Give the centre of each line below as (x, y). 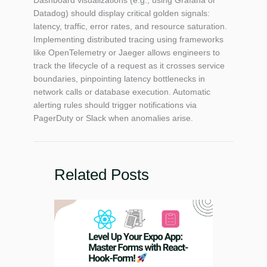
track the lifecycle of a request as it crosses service (129, 65)
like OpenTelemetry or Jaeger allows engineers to (127, 52)
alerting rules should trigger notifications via (115, 105)
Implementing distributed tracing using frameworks (128, 39)
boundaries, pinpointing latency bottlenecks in (119, 78)
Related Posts (102, 174)
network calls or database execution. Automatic (122, 91)
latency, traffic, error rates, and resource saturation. (130, 26)
